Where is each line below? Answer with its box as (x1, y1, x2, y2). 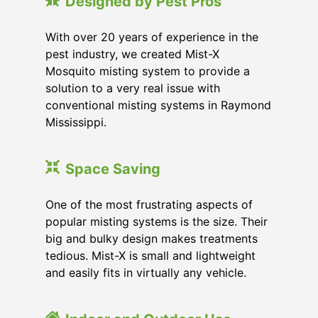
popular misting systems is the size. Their (45, 214, 268, 229)
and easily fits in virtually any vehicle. (45, 265, 246, 280)
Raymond (221, 98, 271, 112)
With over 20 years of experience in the (45, 30, 258, 44)
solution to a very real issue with (45, 81, 220, 95)
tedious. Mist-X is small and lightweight (45, 248, 256, 263)
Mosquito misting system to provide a (45, 64, 250, 78)
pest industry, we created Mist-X (45, 47, 219, 61)
